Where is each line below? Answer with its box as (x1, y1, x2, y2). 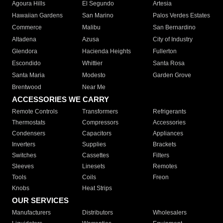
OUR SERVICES (12, 196, 69, 205)
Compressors (82, 119, 119, 126)
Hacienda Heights (82, 48, 131, 55)
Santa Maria (12, 72, 45, 79)
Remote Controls (12, 108, 58, 115)
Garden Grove (152, 72, 191, 79)
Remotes (152, 163, 177, 170)
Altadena (12, 36, 36, 43)
